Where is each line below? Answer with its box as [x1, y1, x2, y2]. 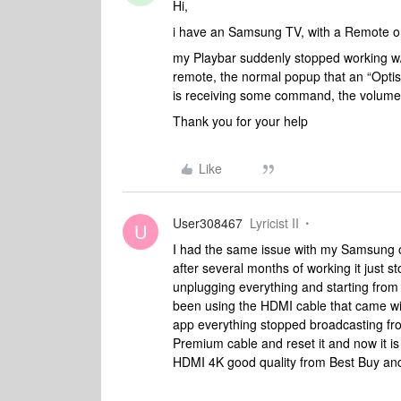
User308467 [173, 214, 243, 232]
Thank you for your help [173, 112, 308, 130]
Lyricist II [250, 214, 299, 232]
